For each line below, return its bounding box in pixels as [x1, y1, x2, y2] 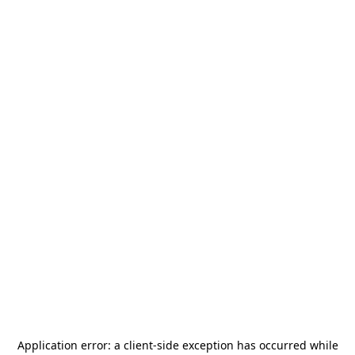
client [123, 338, 153, 353]
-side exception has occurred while [152, 338, 338, 353]
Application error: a [17, 338, 124, 353]
